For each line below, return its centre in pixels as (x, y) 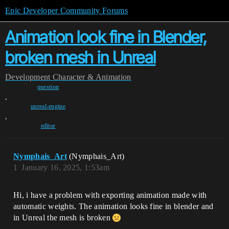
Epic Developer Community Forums (66, 10)
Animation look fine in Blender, (106, 37)
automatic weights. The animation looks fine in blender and (113, 206)
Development (28, 77)
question (48, 87)
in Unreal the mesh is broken (63, 217)
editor (48, 126)
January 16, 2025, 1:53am (66, 167)
